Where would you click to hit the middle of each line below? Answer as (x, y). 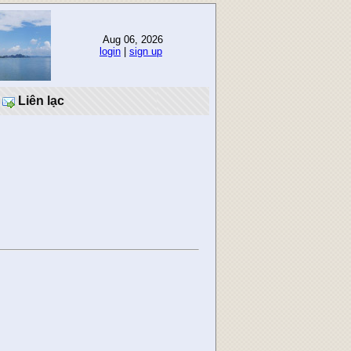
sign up (146, 51)
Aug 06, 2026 (131, 40)
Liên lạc (40, 101)
